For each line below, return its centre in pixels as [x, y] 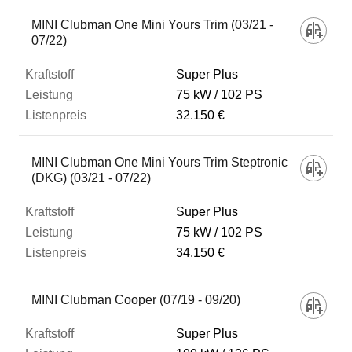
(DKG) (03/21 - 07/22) [91, 178]
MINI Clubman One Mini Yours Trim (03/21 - [152, 25]
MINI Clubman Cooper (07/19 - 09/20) [136, 300]
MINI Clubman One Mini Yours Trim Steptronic [159, 162]
